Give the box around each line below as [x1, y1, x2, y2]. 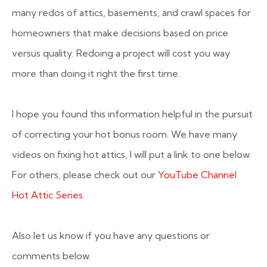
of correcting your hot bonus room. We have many [12, 128, 237, 140]
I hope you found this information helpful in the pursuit [12, 108, 253, 120]
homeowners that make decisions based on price [12, 27, 228, 39]
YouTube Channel [158, 169, 237, 181]
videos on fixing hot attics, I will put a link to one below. [12, 148, 251, 160]
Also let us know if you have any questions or [12, 229, 210, 241]
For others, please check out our [12, 169, 158, 181]
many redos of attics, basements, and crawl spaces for [12, 7, 251, 18]
